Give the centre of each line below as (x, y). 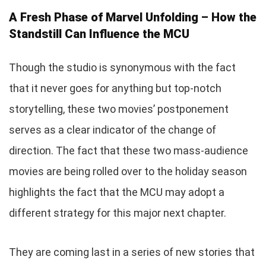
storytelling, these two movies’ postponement (119, 109)
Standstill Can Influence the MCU (99, 34)
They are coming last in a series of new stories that (132, 252)
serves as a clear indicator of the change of (113, 129)
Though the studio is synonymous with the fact (122, 67)
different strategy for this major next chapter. (118, 213)
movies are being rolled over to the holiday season (128, 171)
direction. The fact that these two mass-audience (129, 150)
